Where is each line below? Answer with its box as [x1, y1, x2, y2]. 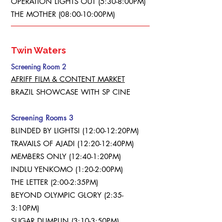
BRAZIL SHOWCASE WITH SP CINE [11, 87, 133, 97]
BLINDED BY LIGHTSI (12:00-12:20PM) [11, 126, 139, 135]
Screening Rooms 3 [11, 113, 73, 122]
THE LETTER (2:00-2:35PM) [11, 177, 98, 187]
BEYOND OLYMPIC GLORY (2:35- [11, 190, 123, 200]
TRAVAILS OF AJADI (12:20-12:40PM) [11, 139, 134, 148]
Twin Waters [11, 45, 66, 55]
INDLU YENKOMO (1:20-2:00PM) [11, 165, 123, 174]
